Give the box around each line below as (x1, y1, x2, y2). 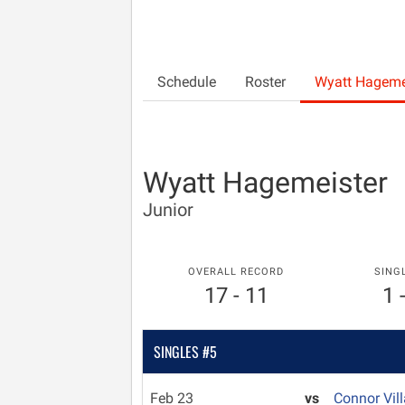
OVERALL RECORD (188, 266, 285, 278)
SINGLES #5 (154, 341, 217, 363)
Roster (245, 73, 286, 90)
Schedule (157, 73, 216, 90)
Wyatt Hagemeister (143, 165, 388, 200)
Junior (143, 199, 193, 221)
